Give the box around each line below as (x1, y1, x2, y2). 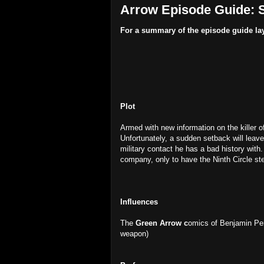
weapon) (120, 229, 148, 238)
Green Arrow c (136, 219, 188, 227)
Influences (120, 197, 158, 206)
